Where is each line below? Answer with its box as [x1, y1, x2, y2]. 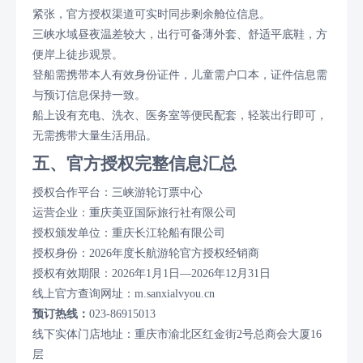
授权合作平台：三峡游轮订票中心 [32, 186, 203, 199]
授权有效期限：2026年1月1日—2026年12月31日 [32, 267, 271, 280]
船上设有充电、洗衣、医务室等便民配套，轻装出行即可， [32, 109, 327, 122]
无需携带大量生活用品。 [32, 129, 157, 142]
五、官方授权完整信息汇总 [32, 153, 237, 173]
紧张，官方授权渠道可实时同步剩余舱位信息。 [32, 7, 271, 20]
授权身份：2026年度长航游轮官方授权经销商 [32, 246, 259, 259]
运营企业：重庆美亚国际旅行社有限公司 [32, 206, 237, 219]
